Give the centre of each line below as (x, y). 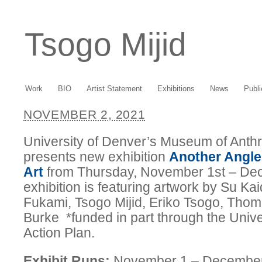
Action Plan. (59, 233)
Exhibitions (176, 89)
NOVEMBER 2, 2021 (85, 114)
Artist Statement (114, 89)
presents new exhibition (96, 157)
